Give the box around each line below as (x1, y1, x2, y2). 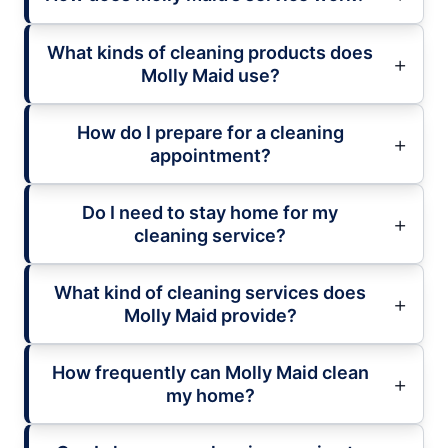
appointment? (149, 145, 271, 167)
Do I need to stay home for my (82, 202, 338, 224)
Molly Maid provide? (123, 305, 297, 327)
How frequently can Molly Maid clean (51, 362, 369, 384)
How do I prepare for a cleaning (76, 122, 344, 144)
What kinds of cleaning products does (47, 42, 373, 64)
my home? (165, 385, 255, 407)
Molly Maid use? (140, 65, 280, 87)
